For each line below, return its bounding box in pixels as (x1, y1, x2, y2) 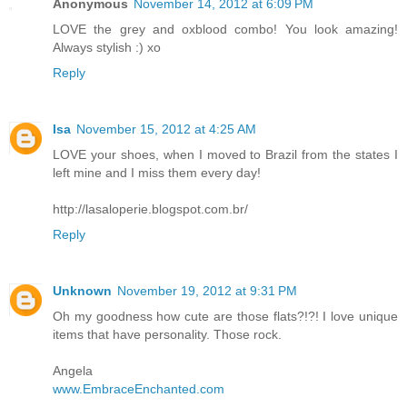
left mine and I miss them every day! (53, 164, 261, 180)
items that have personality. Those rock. (53, 326, 282, 342)
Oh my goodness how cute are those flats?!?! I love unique (53, 308, 398, 323)
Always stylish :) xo (53, 39, 161, 55)
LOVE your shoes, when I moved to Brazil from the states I (53, 146, 398, 162)
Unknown (53, 283, 112, 298)
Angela (53, 362, 93, 378)
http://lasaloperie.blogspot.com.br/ (53, 201, 248, 216)
